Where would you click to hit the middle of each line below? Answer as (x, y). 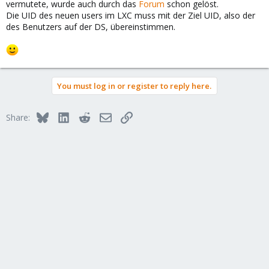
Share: (18, 118)
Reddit (102, 116)
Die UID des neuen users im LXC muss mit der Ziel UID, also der (131, 15)
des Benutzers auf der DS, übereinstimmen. (91, 26)
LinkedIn (85, 116)
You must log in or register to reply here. (134, 86)
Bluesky (63, 116)
